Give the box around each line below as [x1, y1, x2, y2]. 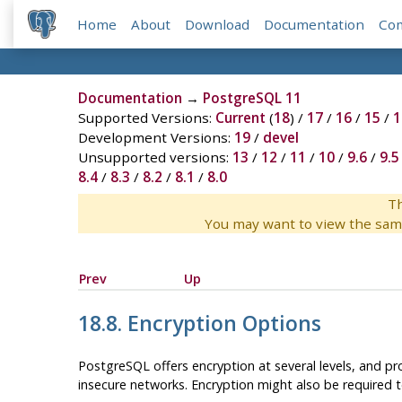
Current [214, 109, 266, 127]
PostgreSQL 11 [202, 89, 301, 108]
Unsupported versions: [77, 148, 232, 167]
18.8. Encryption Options [77, 309, 321, 338]
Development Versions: [77, 128, 234, 147]
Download [185, 15, 250, 34]
